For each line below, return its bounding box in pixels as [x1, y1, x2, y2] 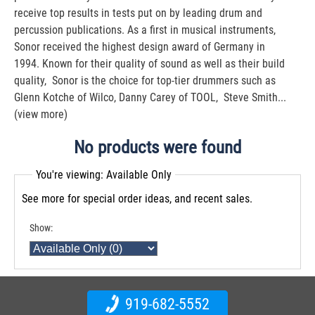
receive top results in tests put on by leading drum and [14, 6, 262, 20]
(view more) [14, 108, 67, 121]
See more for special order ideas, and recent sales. [22, 192, 252, 205]
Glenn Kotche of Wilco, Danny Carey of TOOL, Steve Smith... [14, 91, 286, 104]
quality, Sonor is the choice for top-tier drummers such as [14, 74, 276, 87]
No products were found [74, 137, 241, 157]
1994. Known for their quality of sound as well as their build [14, 57, 285, 70]
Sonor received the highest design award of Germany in [14, 40, 265, 53]
